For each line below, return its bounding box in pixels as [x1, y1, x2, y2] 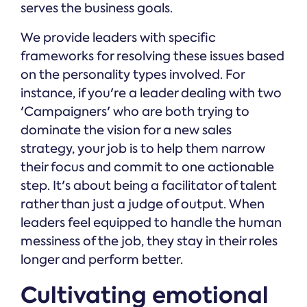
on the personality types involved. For [21, 66, 245, 84]
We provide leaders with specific [21, 29, 216, 47]
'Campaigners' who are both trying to [21, 103, 249, 121]
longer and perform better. [21, 251, 183, 269]
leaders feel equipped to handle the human [21, 214, 282, 232]
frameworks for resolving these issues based [21, 48, 284, 65]
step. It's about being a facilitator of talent [21, 177, 277, 195]
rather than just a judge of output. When [21, 196, 265, 213]
